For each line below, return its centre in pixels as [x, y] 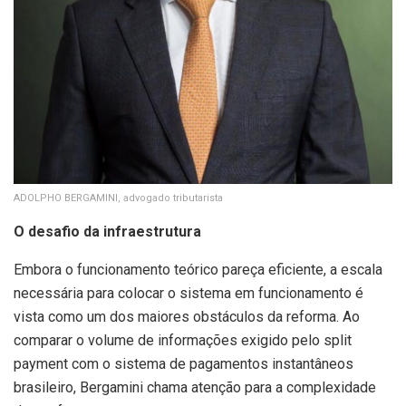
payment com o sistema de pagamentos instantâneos [184, 363]
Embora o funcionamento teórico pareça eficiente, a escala [198, 269]
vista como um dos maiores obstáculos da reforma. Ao [187, 316]
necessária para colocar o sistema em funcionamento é [188, 293]
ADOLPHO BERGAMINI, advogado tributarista [118, 198]
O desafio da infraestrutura [107, 231]
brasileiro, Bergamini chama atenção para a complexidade [195, 387]
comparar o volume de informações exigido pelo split [183, 340]
